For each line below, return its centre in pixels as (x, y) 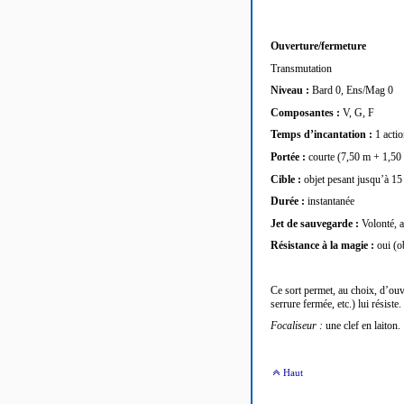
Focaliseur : (298, 326)
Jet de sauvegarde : (316, 223)
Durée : (289, 202)
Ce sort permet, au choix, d (328, 290)
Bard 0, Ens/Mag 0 (353, 91)
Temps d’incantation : (323, 135)
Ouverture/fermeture (318, 46)
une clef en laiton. (363, 326)
